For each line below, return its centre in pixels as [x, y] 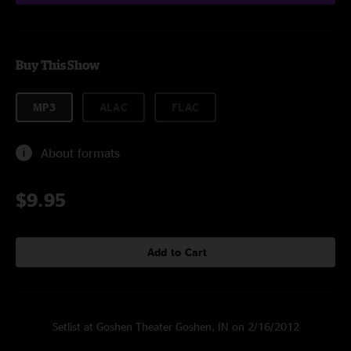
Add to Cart [177, 252]
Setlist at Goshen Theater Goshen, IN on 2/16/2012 [175, 326]
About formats [80, 153]
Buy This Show [58, 65]
